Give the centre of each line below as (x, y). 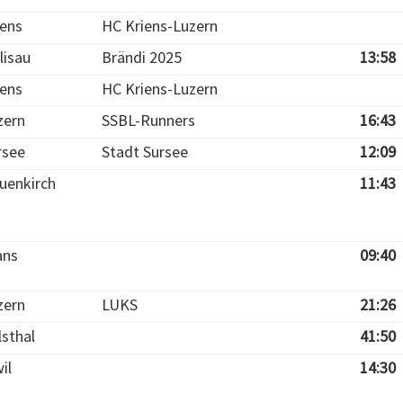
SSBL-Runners (148, 120)
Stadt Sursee (145, 152)
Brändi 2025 (142, 57)
